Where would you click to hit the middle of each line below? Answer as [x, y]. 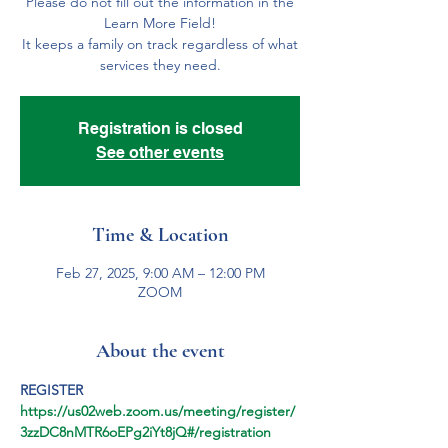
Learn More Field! [160, 23]
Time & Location [160, 235]
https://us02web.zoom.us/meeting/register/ [157, 411]
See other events [160, 152]
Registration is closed [160, 128]
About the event [160, 351]
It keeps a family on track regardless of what [160, 44]
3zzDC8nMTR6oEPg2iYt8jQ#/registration [145, 432]
